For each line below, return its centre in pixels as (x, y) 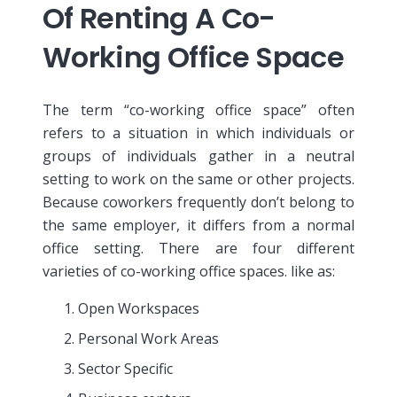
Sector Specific (125, 368)
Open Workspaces (139, 308)
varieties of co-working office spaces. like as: (189, 271)
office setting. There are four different (198, 248)
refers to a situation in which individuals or (198, 132)
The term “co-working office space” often (198, 109)
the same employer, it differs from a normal (198, 225)
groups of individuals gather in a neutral (198, 156)
